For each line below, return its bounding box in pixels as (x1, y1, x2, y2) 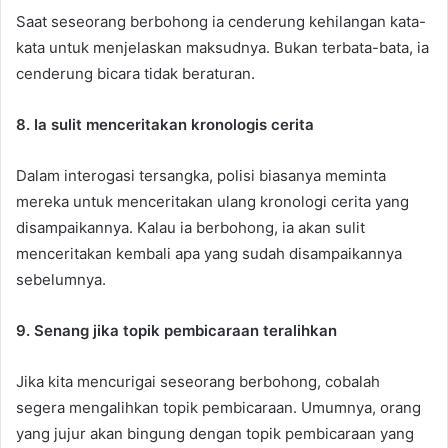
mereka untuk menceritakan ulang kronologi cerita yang (16, 191, 409, 211)
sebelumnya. (16, 269, 106, 289)
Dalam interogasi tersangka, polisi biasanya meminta (16, 165, 386, 185)
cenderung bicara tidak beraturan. (16, 63, 255, 83)
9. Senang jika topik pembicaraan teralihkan (16, 320, 337, 340)
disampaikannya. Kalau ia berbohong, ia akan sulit (16, 217, 365, 237)
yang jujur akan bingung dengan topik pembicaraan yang (16, 423, 414, 443)
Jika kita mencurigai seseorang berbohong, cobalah (16, 371, 380, 391)
